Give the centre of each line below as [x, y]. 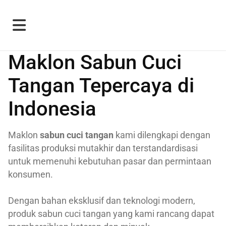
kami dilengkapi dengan [162, 135]
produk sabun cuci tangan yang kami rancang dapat [111, 214]
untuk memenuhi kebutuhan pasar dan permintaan [110, 161]
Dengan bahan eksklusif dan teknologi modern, [102, 201]
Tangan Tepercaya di [101, 86]
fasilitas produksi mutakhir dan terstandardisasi [103, 148]
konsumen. [31, 174]
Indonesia [52, 109]
